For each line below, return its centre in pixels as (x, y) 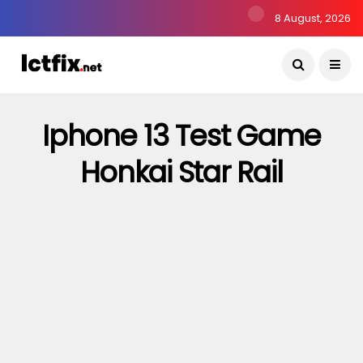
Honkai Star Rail (181, 172)
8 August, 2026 (312, 18)
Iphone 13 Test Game (181, 136)
